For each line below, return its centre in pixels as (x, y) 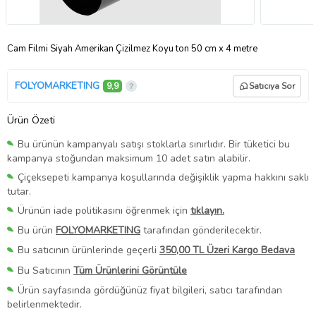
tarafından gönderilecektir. (201, 231)
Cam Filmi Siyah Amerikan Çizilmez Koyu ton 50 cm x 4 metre (132, 48)
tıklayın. (207, 211)
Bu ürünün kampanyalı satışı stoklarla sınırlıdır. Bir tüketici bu (154, 144)
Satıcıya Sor (272, 86)
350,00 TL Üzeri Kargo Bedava (227, 250)
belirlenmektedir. (44, 304)
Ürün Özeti (31, 120)
